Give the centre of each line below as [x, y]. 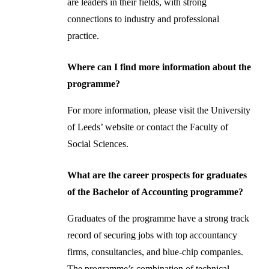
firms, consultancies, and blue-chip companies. [156, 252]
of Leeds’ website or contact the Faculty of [148, 127]
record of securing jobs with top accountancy [153, 235]
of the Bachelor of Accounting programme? [156, 192]
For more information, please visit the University [159, 110]
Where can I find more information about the [159, 67]
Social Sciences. [98, 144]
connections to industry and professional [144, 19]
